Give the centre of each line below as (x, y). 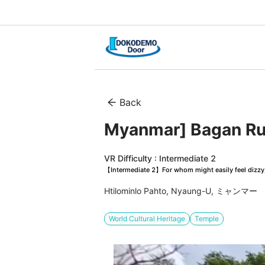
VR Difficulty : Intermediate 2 (160, 159)
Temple (207, 219)
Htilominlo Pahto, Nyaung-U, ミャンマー (181, 191)
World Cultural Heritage (147, 219)
